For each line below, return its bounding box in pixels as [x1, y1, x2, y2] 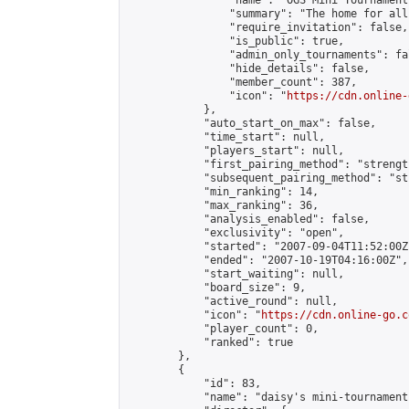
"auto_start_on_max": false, [127, 117, 376, 130]
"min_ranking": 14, [127, 185, 319, 198]
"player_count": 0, [127, 322, 319, 335]
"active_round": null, [127, 295, 338, 308]
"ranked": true [127, 336, 293, 349]
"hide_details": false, [127, 62, 370, 75]
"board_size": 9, [127, 281, 306, 294]
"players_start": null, [127, 144, 344, 157]
